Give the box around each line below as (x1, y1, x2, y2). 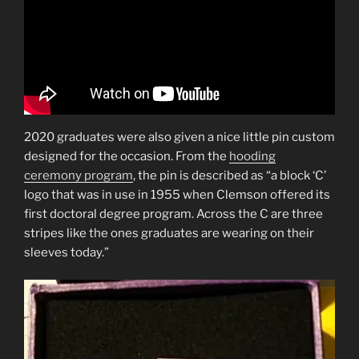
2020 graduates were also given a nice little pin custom (24, 129, 335, 144)
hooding (229, 148, 276, 163)
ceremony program (24, 167, 133, 183)
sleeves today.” (24, 244, 109, 260)
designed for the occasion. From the (24, 148, 229, 163)
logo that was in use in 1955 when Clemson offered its (24, 187, 330, 202)
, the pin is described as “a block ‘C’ (133, 167, 326, 183)
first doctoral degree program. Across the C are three (24, 206, 323, 221)
